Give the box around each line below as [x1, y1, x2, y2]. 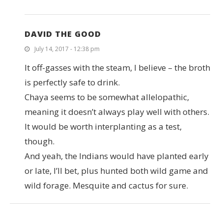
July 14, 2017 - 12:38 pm [34, 45, 100, 54]
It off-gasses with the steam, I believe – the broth [25, 62, 210, 74]
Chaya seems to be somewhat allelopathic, [25, 91, 189, 103]
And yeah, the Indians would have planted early [25, 150, 209, 162]
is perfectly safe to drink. [25, 77, 120, 88]
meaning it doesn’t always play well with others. [25, 106, 209, 118]
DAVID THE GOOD [25, 28, 101, 40]
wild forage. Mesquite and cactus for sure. [25, 180, 188, 192]
